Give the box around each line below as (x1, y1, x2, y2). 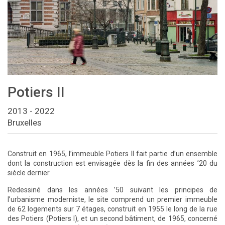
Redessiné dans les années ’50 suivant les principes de (8, 186, 217, 194)
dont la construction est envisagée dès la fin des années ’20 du (8, 159, 217, 168)
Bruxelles (8, 118, 42, 128)
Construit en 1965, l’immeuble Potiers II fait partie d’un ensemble (8, 150, 217, 158)
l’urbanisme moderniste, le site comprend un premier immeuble (8, 195, 217, 204)
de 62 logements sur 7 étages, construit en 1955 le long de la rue (8, 205, 217, 213)
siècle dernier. (8, 169, 51, 177)
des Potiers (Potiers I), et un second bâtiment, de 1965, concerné (8, 214, 217, 223)
